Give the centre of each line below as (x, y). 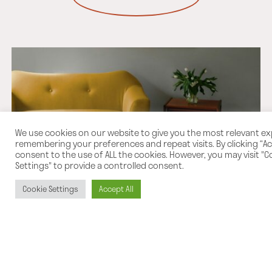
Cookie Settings (50, 189)
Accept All (116, 189)
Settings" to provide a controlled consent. (100, 165)
